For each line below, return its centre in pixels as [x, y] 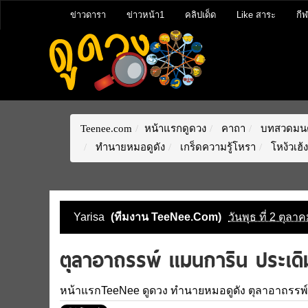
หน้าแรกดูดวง [175, 129]
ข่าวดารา [88, 15]
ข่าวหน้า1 [145, 15]
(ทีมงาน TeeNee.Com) [166, 217]
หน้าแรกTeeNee [100, 290]
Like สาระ [256, 15]
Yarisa [90, 217]
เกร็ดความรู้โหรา [217, 147]
